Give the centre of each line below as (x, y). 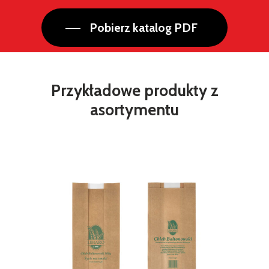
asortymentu (134, 110)
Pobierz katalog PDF (144, 28)
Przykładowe (95, 90)
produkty (175, 90)
